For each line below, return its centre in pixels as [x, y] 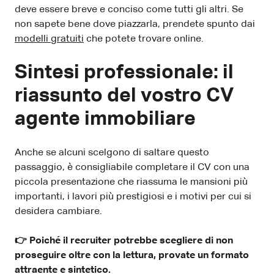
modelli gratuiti [49, 39]
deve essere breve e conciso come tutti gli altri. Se [129, 9]
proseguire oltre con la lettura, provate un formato [132, 255]
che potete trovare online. [144, 39]
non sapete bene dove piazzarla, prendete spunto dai [135, 24]
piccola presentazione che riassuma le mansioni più [131, 182]
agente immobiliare [105, 119]
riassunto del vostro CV [124, 96]
